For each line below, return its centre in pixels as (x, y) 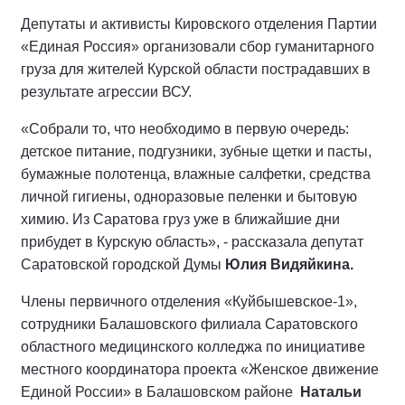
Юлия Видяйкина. (289, 264)
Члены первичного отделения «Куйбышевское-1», (189, 301)
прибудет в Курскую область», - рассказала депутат (192, 242)
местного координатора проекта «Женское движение (200, 369)
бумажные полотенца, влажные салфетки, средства (196, 174)
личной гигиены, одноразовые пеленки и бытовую (189, 197)
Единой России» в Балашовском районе (160, 392)
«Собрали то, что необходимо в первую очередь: (185, 129)
